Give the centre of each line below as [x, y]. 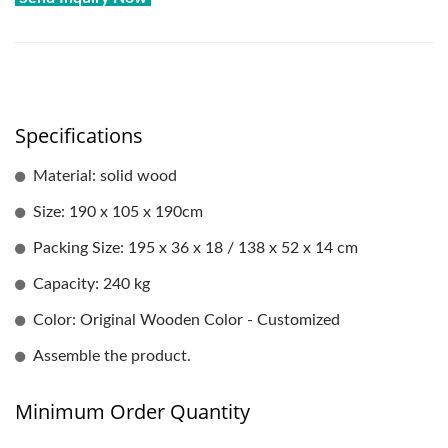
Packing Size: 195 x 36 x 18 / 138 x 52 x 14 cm [195, 247]
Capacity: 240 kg [91, 283]
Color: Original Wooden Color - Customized [186, 319]
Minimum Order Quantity [132, 411]
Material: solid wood [105, 175]
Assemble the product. [112, 355]
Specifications [79, 135]
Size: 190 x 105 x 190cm [118, 211]
